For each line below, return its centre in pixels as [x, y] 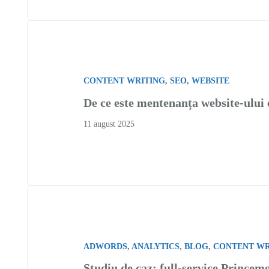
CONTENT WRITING [124, 81]
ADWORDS [105, 247]
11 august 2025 [109, 124]
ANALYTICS [155, 247]
